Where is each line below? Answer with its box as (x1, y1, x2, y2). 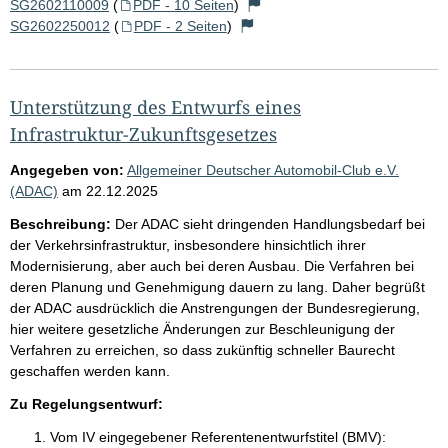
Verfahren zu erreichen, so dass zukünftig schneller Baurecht (10, 341, 395, 358)
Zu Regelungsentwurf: (10, 395, 163, 412)
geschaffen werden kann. (10, 362, 170, 379)
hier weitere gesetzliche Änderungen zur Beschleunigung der (10, 320, 395, 337)
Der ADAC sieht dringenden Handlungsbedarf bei (115, 215, 425, 232)
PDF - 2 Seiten (133, 17, 227, 34)
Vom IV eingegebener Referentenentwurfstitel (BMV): (50, 428, 386, 445)
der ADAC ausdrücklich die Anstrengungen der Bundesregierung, (10, 299, 420, 316)
